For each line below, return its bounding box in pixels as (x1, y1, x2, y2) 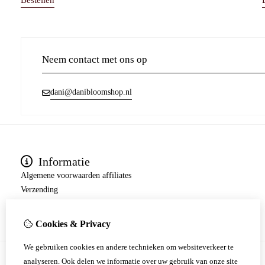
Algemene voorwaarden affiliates (21, 171, 131, 180)
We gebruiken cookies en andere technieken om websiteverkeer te (24, 243, 234, 251)
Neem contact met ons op (42, 54, 147, 66)
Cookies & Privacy (33, 219, 111, 229)
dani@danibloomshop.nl (50, 88, 132, 97)
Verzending (21, 185, 58, 195)
